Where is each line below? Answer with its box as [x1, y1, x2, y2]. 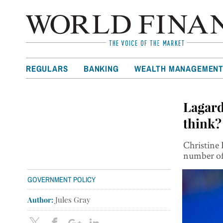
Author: [27, 194, 54, 205]
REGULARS [26, 63, 68, 74]
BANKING [84, 63, 119, 74]
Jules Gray [53, 194, 91, 205]
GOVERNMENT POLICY [27, 175, 96, 184]
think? [183, 114, 222, 131]
